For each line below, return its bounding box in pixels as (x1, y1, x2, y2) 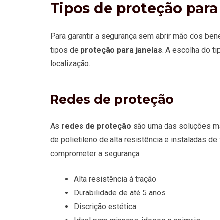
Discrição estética (74, 202, 136, 212)
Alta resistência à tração (74, 174, 156, 184)
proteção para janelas (81, 45, 162, 55)
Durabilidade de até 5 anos (74, 188, 165, 198)
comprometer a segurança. (50, 149, 141, 159)
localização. (50, 59, 90, 69)
